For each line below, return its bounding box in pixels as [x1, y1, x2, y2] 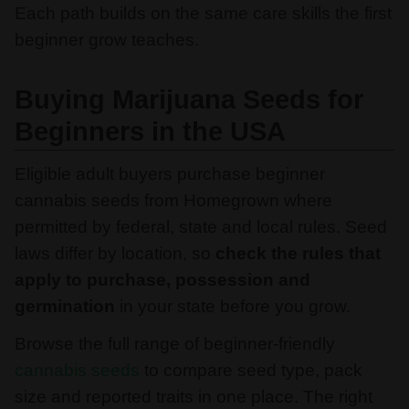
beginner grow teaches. [15, 30, 199, 50]
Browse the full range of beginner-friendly [15, 334, 335, 354]
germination [15, 297, 115, 317]
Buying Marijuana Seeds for [15, 84, 363, 114]
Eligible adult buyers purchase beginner [15, 164, 325, 184]
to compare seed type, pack [140, 361, 362, 381]
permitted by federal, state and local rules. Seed [15, 217, 387, 237]
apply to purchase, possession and [15, 270, 310, 290]
